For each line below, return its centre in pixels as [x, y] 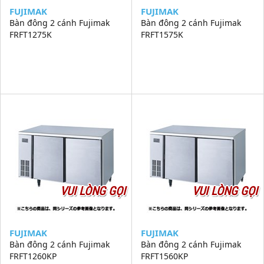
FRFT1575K [162, 34]
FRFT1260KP [33, 256]
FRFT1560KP [164, 256]
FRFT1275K [31, 34]
